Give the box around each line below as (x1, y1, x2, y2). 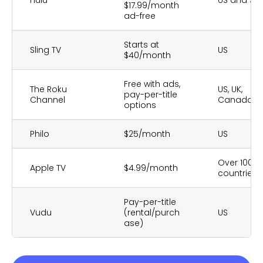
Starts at (124, 39, 159, 50)
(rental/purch (124, 207, 180, 218)
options (124, 99, 156, 111)
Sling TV (30, 44, 61, 56)
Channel (30, 94, 65, 106)
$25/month (124, 128, 170, 140)
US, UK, (218, 83, 242, 95)
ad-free (124, 10, 156, 22)
